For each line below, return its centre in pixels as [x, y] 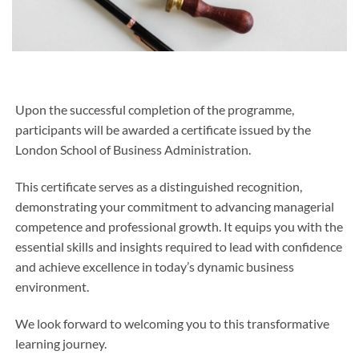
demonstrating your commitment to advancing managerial [175, 206]
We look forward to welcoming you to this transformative [173, 323]
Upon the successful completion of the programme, [155, 110]
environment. [52, 286]
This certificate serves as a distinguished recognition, [159, 186]
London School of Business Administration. [133, 150]
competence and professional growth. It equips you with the [179, 226]
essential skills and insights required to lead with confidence [179, 246]
